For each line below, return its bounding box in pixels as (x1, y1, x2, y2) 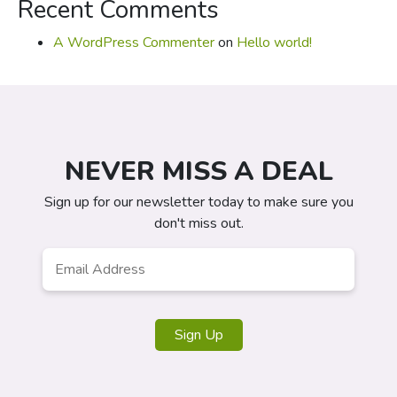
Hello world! (237, 33, 312, 52)
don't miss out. (153, 214, 244, 233)
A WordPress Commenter (53, 33, 214, 52)
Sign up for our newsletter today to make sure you (43, 192, 354, 212)
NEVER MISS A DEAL (64, 153, 333, 190)
